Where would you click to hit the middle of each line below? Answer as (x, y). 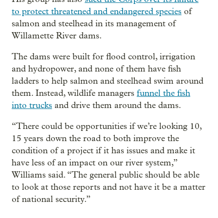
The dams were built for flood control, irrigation (103, 56)
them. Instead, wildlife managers (74, 93)
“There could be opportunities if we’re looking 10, (107, 126)
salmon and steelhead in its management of (94, 23)
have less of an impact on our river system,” (94, 163)
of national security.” (51, 199)
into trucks (32, 105)
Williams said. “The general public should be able (106, 175)
